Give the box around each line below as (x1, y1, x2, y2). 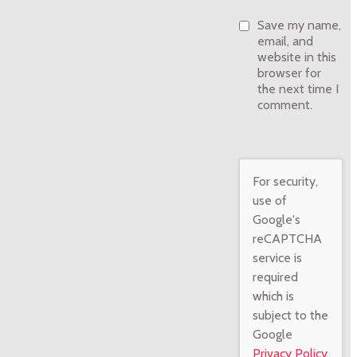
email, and (257, 33, 314, 49)
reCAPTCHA (253, 231, 323, 247)
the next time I (257, 81, 339, 97)
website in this (257, 49, 337, 65)
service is (253, 250, 303, 266)
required (253, 269, 299, 285)
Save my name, (257, 18, 342, 33)
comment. (257, 97, 313, 113)
